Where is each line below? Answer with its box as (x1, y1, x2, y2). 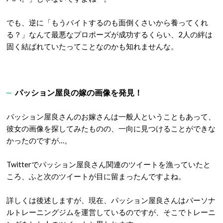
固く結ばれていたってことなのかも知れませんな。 (6, 41, 178, 51)
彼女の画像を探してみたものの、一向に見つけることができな (6, 123, 216, 133)
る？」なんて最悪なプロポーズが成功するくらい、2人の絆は (6, 29, 213, 39)
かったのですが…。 (6, 135, 72, 145)
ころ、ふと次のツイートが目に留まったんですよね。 (6, 171, 186, 181)
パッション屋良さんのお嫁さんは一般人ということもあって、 (6, 111, 216, 121)
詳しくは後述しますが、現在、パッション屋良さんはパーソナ (6, 195, 216, 205)
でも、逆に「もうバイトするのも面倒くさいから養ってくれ (6, 17, 208, 27)
